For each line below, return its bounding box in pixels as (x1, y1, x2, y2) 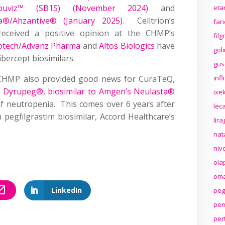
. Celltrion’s (122, 15, 175, 26)
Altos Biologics (99, 40, 155, 51)
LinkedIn (51, 185, 82, 195)
